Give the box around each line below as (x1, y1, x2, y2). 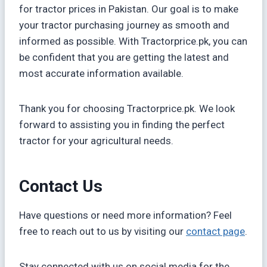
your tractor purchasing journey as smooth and (19, 19, 229, 31)
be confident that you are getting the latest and (19, 51, 229, 63)
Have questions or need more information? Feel (19, 209, 232, 221)
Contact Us (19, 176, 103, 196)
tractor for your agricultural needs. (19, 135, 173, 147)
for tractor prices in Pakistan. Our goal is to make (19, 3, 238, 15)
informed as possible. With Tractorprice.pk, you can (19, 35, 247, 47)
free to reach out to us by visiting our (19, 225, 186, 237)
